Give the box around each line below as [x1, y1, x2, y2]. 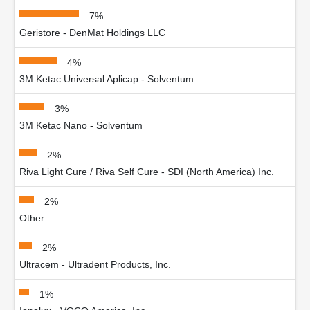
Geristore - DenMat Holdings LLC [19, 27, 165, 38]
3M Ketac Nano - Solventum [19, 120, 143, 131]
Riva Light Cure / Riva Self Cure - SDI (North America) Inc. [19, 166, 274, 177]
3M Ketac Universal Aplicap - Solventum [19, 73, 194, 84]
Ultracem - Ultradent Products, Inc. [19, 259, 171, 270]
